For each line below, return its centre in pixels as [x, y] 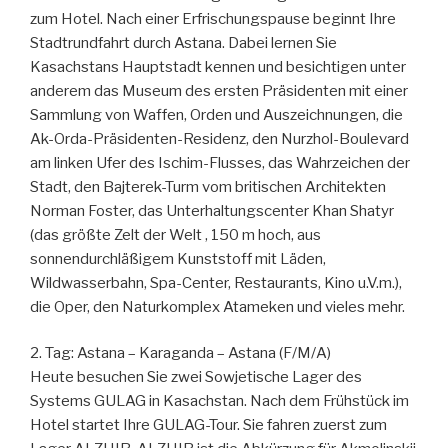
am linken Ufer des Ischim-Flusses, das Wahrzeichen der [220, 162]
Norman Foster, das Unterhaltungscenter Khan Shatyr [212, 210]
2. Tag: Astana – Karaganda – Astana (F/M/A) [180, 353]
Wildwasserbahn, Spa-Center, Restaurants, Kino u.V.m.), [216, 282]
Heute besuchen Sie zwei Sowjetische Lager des [196, 377]
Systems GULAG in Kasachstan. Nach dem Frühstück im [219, 401]
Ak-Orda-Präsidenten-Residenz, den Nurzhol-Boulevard [219, 138]
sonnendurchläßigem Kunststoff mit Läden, [178, 258]
